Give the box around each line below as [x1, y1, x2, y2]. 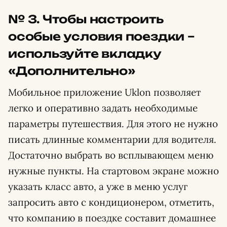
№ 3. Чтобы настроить [8, 12, 164, 26]
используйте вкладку [8, 46, 162, 60]
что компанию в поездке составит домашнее [8, 211, 216, 224]
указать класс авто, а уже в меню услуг [8, 180, 187, 193]
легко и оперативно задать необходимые [8, 101, 198, 114]
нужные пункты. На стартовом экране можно [8, 164, 219, 177]
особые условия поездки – [8, 29, 195, 43]
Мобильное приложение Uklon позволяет [8, 86, 201, 98]
